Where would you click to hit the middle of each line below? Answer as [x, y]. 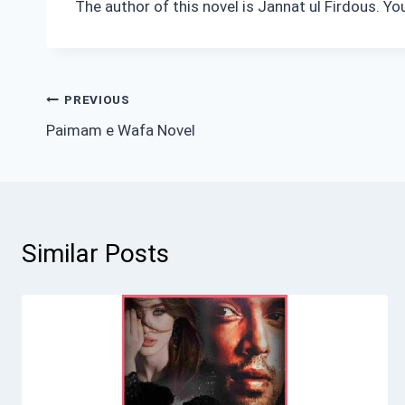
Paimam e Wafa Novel [121, 131]
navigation [104, 142]
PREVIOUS [97, 99]
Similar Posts [95, 254]
